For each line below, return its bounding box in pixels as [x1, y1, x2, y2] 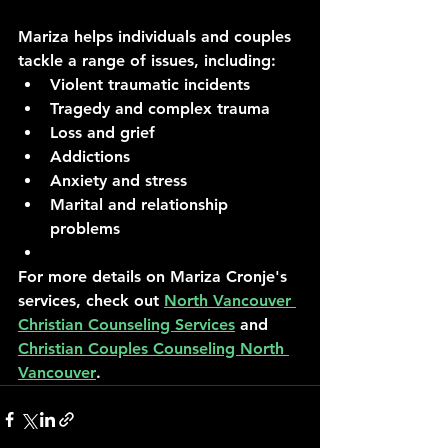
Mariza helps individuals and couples [18, 27, 296, 46]
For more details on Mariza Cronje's [18, 267, 292, 286]
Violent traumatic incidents [50, 75, 250, 94]
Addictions [50, 147, 130, 166]
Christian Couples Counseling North [18, 339, 289, 358]
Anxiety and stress [50, 171, 187, 190]
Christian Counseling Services [18, 315, 235, 334]
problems [50, 219, 120, 238]
